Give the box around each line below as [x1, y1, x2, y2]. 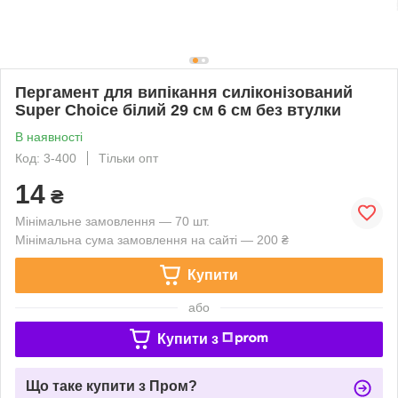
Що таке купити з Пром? [26, 378, 197, 394]
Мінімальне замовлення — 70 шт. [15, 213, 210, 228]
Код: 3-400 [15, 150, 76, 165]
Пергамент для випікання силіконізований [15, 83, 353, 101]
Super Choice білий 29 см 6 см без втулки [15, 100, 341, 119]
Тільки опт [99, 150, 158, 165]
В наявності [15, 129, 83, 144]
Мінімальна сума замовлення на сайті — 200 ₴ [15, 232, 289, 247]
